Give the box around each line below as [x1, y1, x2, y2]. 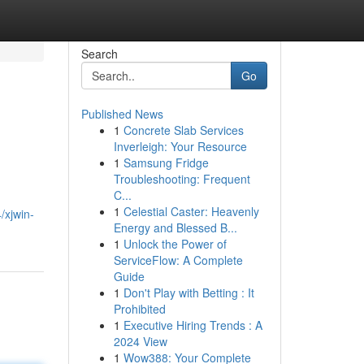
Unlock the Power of [123, 236, 227, 252]
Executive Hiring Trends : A [123, 317, 262, 333]
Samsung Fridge [123, 154, 209, 171]
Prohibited [113, 301, 166, 317]
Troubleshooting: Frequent [113, 171, 250, 187]
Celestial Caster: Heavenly [123, 203, 259, 219]
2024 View [113, 333, 167, 349]
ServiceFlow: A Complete [113, 252, 243, 268]
